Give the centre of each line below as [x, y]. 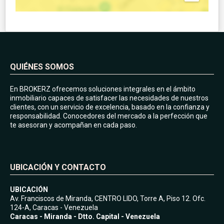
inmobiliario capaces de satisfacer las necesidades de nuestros [109, 98]
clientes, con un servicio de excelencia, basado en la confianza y [110, 107]
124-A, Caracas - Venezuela [54, 207]
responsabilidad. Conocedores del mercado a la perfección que [109, 116]
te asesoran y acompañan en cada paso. [73, 125]
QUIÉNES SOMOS [42, 66]
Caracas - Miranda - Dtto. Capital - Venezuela [85, 216]
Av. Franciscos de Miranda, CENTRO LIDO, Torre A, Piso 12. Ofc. [108, 198]
